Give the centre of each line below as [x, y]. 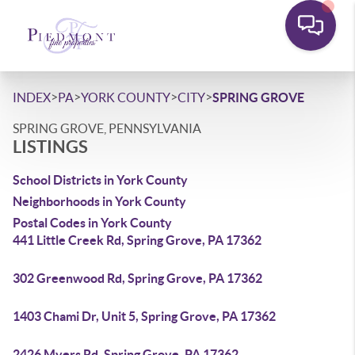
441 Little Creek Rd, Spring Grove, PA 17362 [137, 240]
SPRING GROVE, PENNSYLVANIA [107, 128]
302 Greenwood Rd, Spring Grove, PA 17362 [137, 278]
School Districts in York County [100, 180]
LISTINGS [50, 146]
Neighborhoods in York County [99, 201]
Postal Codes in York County [92, 223]
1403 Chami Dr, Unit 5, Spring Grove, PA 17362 [144, 316]
